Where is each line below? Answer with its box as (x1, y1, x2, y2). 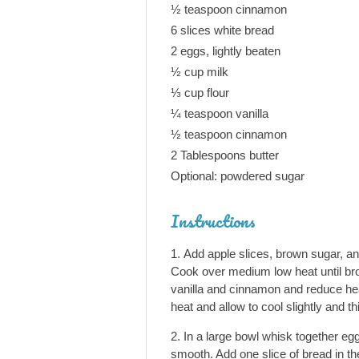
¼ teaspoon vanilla (171, 107, 268, 120)
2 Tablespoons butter (171, 148, 279, 162)
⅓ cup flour (171, 86, 229, 99)
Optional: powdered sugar (171, 169, 305, 183)
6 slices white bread (171, 23, 274, 37)
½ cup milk (171, 65, 228, 79)
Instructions (171, 207, 256, 235)
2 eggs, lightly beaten (171, 44, 280, 58)
